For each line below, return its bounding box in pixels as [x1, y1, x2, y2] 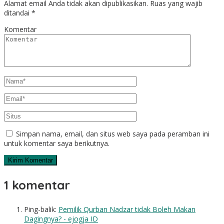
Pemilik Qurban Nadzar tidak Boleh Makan [58, 204, 195, 214]
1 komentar [4, 177, 70, 193]
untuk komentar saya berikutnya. [4, 138, 109, 148]
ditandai [4, 8, 31, 18]
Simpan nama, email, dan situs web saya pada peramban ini [16, 129, 209, 139]
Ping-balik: [24, 204, 58, 214]
